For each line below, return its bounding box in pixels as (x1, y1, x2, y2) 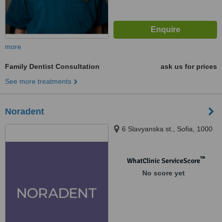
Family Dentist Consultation (5, 62, 100, 70)
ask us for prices (161, 62, 217, 70)
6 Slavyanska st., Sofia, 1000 (122, 125, 213, 133)
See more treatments (5, 77, 71, 85)
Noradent (5, 107, 44, 116)
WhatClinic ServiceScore (126, 157, 200, 165)
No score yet (142, 169, 185, 177)
